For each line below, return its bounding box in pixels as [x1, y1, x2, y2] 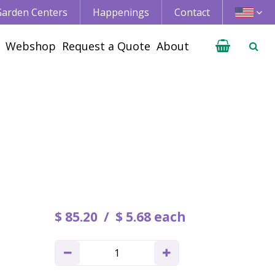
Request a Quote [62, 39, 150, 53]
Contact [174, 6, 210, 19]
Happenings [93, 6, 149, 19]
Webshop [6, 39, 56, 53]
